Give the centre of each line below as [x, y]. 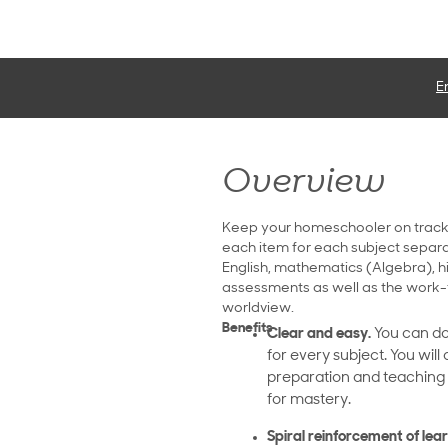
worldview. [258, 309]
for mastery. [309, 401]
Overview [303, 184]
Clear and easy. [320, 335]
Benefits [247, 329]
